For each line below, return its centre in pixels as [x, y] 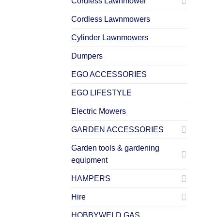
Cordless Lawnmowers [111, 19]
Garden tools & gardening [115, 148]
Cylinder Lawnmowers [110, 37]
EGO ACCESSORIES [109, 74]
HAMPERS [91, 178]
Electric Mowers [99, 111]
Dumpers [87, 56]
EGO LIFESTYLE [101, 93]
